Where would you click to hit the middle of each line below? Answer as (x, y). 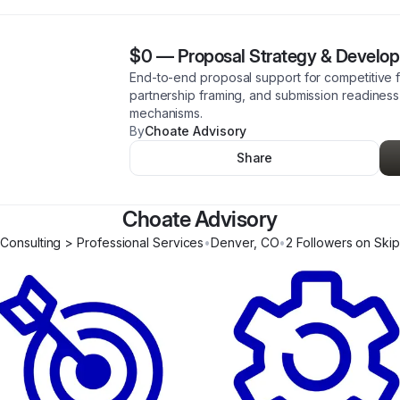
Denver (232, 242)
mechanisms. (167, 113)
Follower (320, 242)
